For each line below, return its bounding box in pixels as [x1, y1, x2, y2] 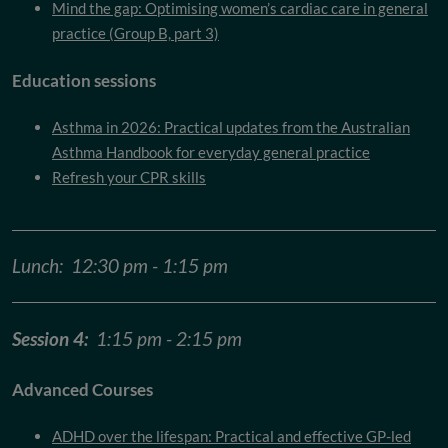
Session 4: [12, 326, 96, 350]
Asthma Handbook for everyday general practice [52, 142, 370, 161]
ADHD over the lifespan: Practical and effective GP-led [52, 426, 411, 445]
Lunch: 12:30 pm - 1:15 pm [12, 254, 228, 278]
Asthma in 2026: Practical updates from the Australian [52, 117, 410, 136]
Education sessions [12, 69, 156, 91]
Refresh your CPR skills [52, 167, 206, 186]
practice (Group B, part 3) [52, 23, 219, 42]
